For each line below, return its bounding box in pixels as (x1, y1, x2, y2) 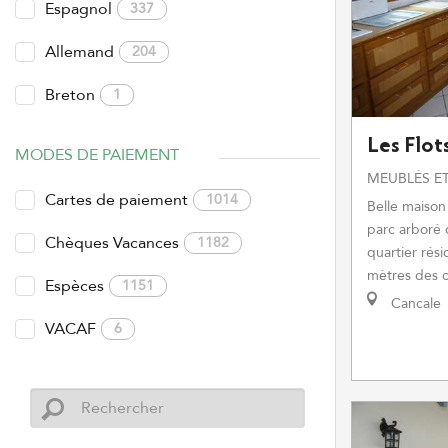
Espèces (45, 275, 104, 297)
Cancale (387, 294, 441, 313)
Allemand (45, 41, 114, 63)
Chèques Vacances (45, 232, 179, 254)
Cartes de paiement (45, 189, 188, 211)
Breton (45, 84, 95, 106)
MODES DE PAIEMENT (15, 144, 179, 166)
